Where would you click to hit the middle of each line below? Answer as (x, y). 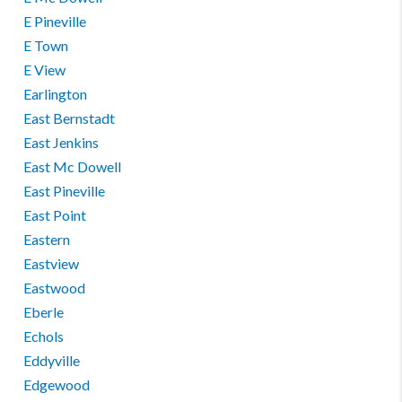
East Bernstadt (70, 118)
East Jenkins (61, 142)
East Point (55, 215)
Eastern (47, 239)
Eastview (52, 263)
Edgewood (57, 385)
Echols (44, 336)
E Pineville (55, 21)
